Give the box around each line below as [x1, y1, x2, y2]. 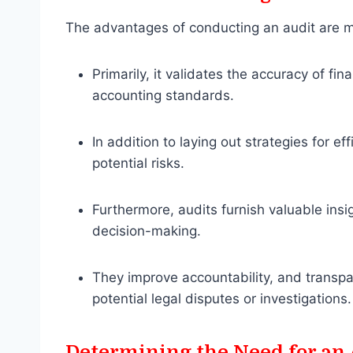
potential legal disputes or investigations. [92, 291, 351, 307]
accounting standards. [92, 87, 238, 104]
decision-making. [92, 223, 205, 240]
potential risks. [92, 155, 188, 172]
